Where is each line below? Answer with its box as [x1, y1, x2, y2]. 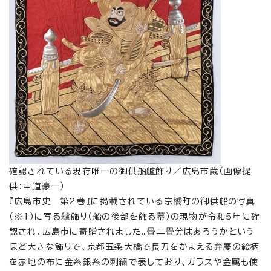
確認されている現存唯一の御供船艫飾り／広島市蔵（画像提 [9, 166, 252, 175]
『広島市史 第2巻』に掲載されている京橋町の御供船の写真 [9, 197, 256, 206]
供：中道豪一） [9, 181, 65, 191]
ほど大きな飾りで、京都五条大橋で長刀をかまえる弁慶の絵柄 [9, 242, 260, 251]
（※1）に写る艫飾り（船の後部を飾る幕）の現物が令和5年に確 [9, 212, 261, 221]
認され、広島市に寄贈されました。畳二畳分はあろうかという [9, 227, 255, 236]
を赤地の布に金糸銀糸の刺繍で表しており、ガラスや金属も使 [9, 257, 259, 266]
